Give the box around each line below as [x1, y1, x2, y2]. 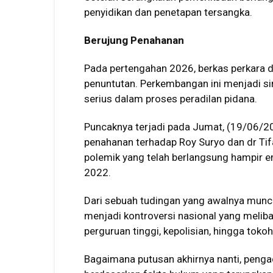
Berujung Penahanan [84, 34, 184, 46]
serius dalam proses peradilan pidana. [84, 93, 257, 105]
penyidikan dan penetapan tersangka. [84, 6, 252, 18]
